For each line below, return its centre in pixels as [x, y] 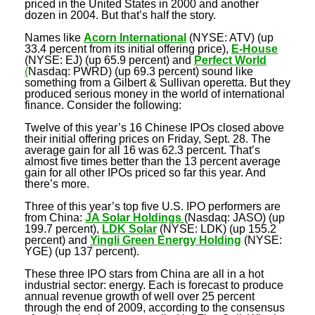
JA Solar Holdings [133, 217]
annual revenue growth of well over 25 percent [140, 296]
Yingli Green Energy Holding [166, 240]
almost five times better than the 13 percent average [153, 161]
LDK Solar [129, 229]
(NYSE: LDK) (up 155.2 [217, 229]
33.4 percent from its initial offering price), [128, 49]
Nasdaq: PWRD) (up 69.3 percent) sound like [141, 71]
